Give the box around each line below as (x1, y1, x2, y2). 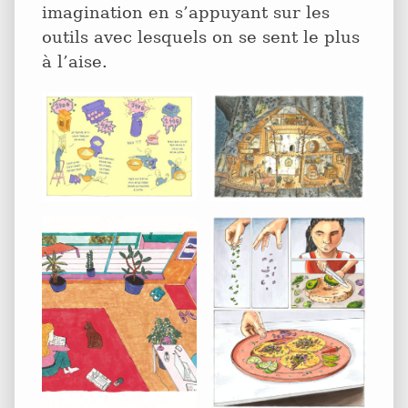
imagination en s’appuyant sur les (42, 2, 330, 22)
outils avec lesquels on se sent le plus (42, 26, 360, 46)
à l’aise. (42, 51, 107, 71)
